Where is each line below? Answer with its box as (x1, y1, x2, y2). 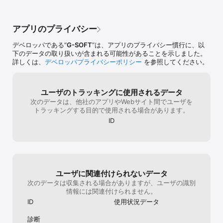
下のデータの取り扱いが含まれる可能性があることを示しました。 (12, 49, 207, 57)
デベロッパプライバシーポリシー (45, 57, 142, 66)
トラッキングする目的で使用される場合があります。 (34, 106, 189, 114)
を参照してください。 (144, 57, 209, 66)
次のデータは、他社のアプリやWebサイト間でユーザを (30, 97, 193, 106)
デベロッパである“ (12, 40, 67, 49)
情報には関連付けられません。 (66, 187, 157, 195)
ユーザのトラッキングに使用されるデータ (40, 87, 183, 97)
